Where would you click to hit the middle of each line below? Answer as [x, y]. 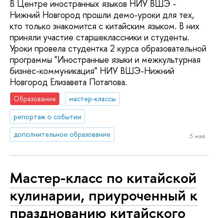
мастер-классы [93, 98]
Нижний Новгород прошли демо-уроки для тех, [102, 15]
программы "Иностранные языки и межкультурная [105, 60]
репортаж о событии [48, 116]
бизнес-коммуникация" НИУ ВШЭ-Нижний [92, 71]
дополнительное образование [62, 134]
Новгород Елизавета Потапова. [68, 82]
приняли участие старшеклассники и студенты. [100, 37]
